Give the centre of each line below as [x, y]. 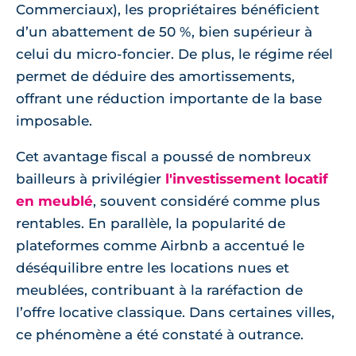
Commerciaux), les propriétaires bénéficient [168, 10]
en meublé [54, 201]
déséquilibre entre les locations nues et [153, 268]
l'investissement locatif [247, 179]
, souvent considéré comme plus [207, 201]
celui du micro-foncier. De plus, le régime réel [174, 54]
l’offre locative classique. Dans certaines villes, [175, 313]
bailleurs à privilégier [91, 179]
